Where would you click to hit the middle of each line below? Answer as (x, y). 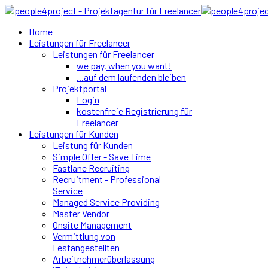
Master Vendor (81, 213)
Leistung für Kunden (93, 145)
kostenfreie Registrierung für (134, 111)
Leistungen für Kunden (74, 134)
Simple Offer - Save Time (102, 156)
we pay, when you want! (124, 66)
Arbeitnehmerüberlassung (104, 259)
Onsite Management (92, 225)
